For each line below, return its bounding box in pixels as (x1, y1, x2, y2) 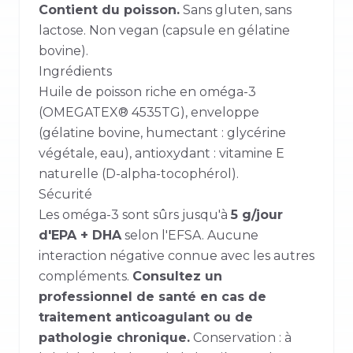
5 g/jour (231, 207, 283, 222)
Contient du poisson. (39, 2, 180, 17)
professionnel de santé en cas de (39, 289, 266, 304)
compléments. (39, 269, 132, 284)
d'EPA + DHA (39, 228, 121, 243)
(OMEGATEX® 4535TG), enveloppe (39, 105, 259, 120)
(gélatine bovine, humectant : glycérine (39, 125, 286, 140)
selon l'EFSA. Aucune (121, 228, 258, 243)
